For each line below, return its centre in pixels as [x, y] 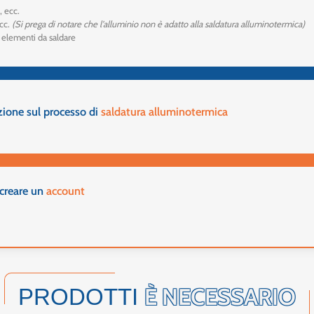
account [66, 191]
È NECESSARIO [220, 297]
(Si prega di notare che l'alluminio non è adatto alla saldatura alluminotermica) [159, 24]
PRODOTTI [81, 298]
